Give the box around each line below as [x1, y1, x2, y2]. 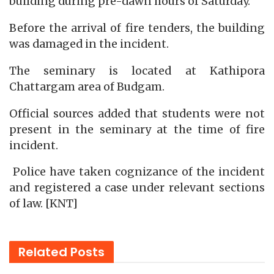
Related [18, 243, 67, 261]
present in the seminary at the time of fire [9, 122, 265, 136]
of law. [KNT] [9, 197, 78, 211]
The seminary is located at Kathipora [9, 64, 265, 78]
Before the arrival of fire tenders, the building [9, 21, 265, 35]
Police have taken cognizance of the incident [9, 165, 265, 179]
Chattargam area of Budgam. [9, 80, 165, 94]
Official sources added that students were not [9, 106, 265, 120]
